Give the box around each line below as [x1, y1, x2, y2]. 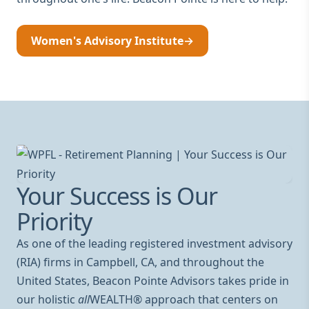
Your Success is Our [17, 180, 217, 212]
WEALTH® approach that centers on [90, 292, 278, 307]
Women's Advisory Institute [31, 33, 183, 48]
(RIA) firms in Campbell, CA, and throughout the [17, 255, 264, 270]
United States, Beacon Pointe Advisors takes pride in [17, 273, 289, 288]
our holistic [17, 292, 78, 307]
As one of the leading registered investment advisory [17, 236, 292, 251]
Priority [17, 206, 92, 237]
